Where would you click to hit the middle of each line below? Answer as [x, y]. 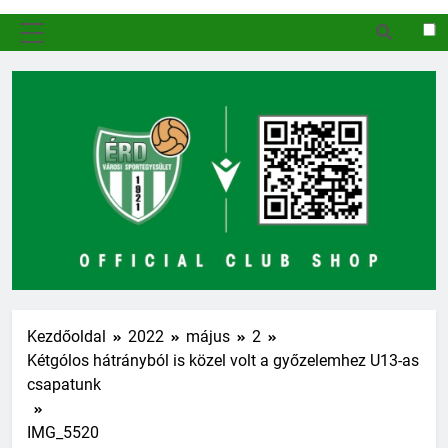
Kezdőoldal [66, 336]
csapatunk [64, 384]
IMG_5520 [63, 432]
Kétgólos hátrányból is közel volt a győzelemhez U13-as [223, 360]
